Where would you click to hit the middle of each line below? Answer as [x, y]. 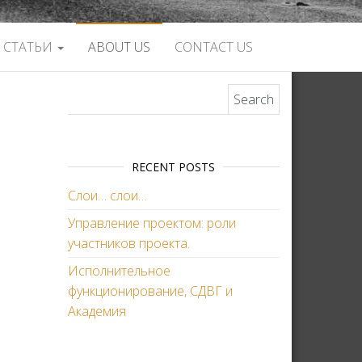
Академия [97, 311]
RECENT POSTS [174, 167]
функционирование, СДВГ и [150, 291]
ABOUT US [119, 47]
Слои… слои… [107, 196]
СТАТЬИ [29, 47]
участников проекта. [128, 243]
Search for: [102, 93]
